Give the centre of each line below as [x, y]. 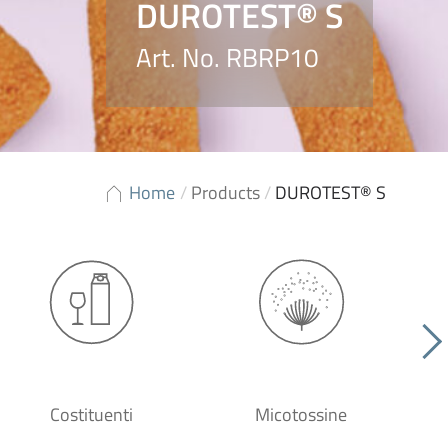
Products [225, 192]
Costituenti [91, 414]
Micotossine [301, 414]
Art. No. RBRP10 [227, 57]
